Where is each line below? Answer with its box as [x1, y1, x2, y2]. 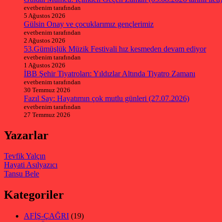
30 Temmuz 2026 [24, 86, 70, 94]
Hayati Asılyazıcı [4, 161, 57, 169]
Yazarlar [4, 128, 49, 142]
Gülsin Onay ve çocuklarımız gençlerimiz [24, 19, 154, 28]
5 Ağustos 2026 [24, 11, 65, 19]
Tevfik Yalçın [4, 152, 46, 161]
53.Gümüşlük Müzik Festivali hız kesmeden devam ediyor [24, 44, 206, 53]
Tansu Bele [4, 169, 39, 178]
